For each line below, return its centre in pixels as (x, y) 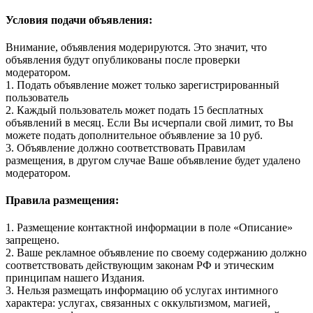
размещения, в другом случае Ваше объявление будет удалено (153, 160)
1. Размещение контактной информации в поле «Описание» (149, 228)
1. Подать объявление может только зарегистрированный (143, 85)
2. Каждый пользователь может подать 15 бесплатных (134, 110)
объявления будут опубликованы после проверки (123, 59)
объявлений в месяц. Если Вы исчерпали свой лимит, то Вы (150, 122)
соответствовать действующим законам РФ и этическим (140, 265)
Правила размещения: (62, 201)
